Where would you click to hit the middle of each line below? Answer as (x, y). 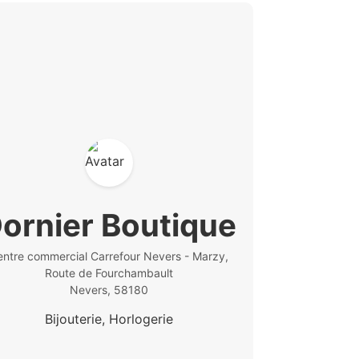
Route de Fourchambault (109, 273)
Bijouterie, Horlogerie (109, 319)
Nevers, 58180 (109, 290)
